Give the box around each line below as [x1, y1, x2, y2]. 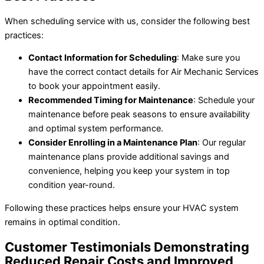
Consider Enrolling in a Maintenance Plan [28, 137, 197, 148]
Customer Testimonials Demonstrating [5, 239, 249, 255]
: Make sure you [177, 52, 240, 64]
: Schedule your [193, 95, 255, 106]
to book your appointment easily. [28, 81, 160, 92]
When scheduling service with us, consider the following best [5, 15, 250, 27]
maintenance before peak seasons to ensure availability [28, 109, 250, 120]
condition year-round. [28, 180, 115, 191]
